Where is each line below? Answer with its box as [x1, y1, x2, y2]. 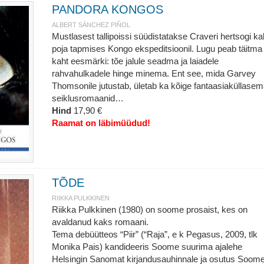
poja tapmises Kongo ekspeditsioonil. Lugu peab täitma [51, 44, 262, 54]
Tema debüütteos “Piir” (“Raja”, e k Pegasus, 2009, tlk [51, 229, 258, 239]
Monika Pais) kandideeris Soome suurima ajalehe [51, 242, 242, 252]
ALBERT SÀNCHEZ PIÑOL [51, 21, 130, 28]
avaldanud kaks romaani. [51, 217, 148, 227]
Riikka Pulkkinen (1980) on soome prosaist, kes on [51, 204, 247, 214]
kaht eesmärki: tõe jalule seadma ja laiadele [51, 56, 219, 66]
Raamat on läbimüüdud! [51, 118, 150, 128]
